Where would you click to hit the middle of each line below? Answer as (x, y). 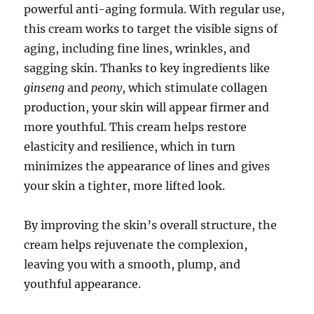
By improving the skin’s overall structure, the (151, 225)
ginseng (45, 87)
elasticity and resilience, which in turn (130, 146)
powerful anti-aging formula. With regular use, (155, 9)
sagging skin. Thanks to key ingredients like (147, 68)
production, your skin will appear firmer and (147, 107)
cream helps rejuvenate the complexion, (136, 244)
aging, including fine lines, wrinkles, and (137, 48)
